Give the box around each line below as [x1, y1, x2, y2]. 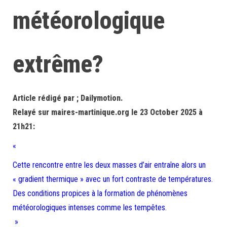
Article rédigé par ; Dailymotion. [13, 93, 123, 103]
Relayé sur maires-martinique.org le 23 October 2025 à [13, 107, 203, 117]
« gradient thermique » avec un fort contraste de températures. [13, 174, 213, 184]
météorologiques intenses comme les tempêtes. [13, 203, 167, 212]
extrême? [13, 50, 103, 79]
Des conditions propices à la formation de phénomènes [13, 188, 187, 198]
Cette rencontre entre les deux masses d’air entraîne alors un [13, 160, 206, 170]
